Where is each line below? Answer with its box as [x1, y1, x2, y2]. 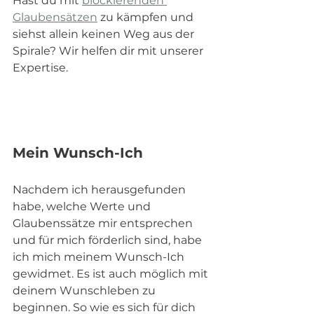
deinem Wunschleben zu [13, 283, 158, 297]
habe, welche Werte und [13, 199, 153, 213]
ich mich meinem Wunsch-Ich [13, 250, 187, 264]
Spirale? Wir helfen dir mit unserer [13, 43, 206, 57]
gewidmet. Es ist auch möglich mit [13, 266, 211, 280]
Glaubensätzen [13, 10, 97, 24]
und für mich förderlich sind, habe [13, 233, 205, 247]
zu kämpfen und [97, 10, 196, 24]
